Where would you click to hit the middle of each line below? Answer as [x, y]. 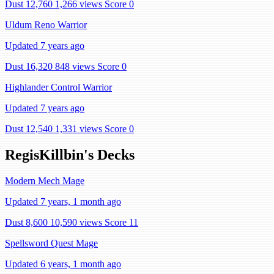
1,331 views [79, 129]
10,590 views [76, 222]
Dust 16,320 [29, 66]
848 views [75, 66]
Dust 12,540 [29, 129]
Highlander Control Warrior [58, 87]
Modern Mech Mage [45, 180]
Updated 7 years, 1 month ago [63, 201]
